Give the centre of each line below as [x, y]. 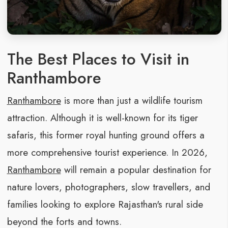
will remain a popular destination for [136, 170]
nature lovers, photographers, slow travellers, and [108, 187]
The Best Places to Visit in [98, 59]
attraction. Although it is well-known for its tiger [102, 118]
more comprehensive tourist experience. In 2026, [107, 153]
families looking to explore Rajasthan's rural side [105, 205]
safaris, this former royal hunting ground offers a [106, 135]
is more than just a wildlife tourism [132, 101]
